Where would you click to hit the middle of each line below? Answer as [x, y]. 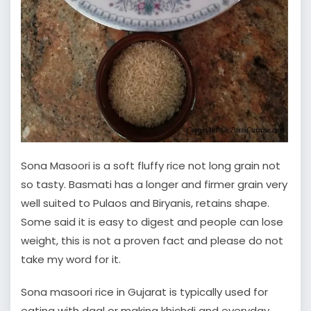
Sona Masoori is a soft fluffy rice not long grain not [151, 166]
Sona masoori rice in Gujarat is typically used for [144, 292]
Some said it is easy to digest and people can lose [152, 222]
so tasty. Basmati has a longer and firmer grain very [154, 185]
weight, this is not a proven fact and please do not [152, 241]
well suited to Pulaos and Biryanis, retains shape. [145, 203]
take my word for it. [71, 260]
